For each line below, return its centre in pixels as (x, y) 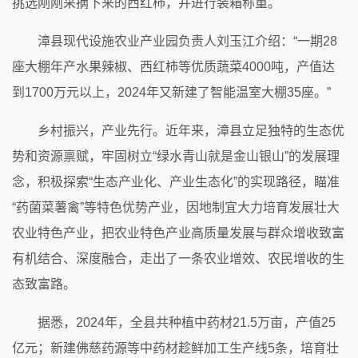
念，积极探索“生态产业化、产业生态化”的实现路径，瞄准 (176, 181)
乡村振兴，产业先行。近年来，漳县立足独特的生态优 (191, 130)
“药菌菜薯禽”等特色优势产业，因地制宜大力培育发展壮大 (176, 207)
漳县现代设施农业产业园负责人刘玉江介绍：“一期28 (187, 41)
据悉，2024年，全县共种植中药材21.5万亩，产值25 (187, 322)
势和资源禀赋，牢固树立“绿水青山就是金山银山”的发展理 (176, 156)
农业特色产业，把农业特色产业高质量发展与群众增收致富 (178, 233)
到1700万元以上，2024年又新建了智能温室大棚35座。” (171, 92)
